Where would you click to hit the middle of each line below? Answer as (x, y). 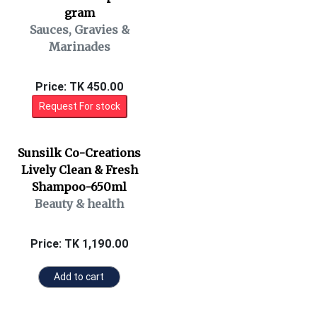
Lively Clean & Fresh (79, 170)
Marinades (79, 47)
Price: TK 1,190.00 (79, 243)
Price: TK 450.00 (79, 86)
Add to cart (79, 277)
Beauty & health (79, 204)
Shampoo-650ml (79, 187)
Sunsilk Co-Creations (79, 153)
